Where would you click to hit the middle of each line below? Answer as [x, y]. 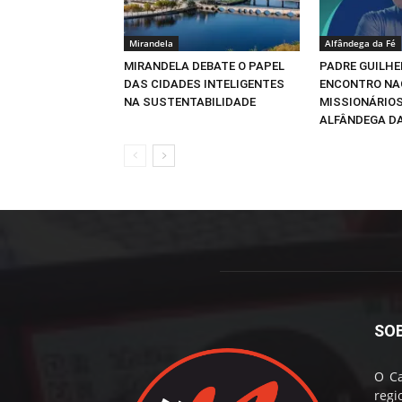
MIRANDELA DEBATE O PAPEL [204, 66]
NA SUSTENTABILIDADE [190, 101]
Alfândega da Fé [360, 43]
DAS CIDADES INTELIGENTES [204, 83]
